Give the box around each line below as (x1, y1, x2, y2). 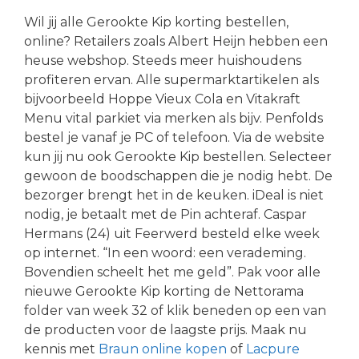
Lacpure (246, 341, 300, 357)
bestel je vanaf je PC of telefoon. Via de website (24, 129, 325, 145)
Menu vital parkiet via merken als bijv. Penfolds (24, 110, 323, 126)
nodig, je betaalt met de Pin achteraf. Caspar (24, 206, 307, 222)
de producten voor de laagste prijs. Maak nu (24, 321, 307, 337)
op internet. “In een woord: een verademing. (24, 244, 306, 260)
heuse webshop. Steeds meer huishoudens (24, 52, 301, 68)
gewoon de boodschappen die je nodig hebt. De (24, 167, 333, 184)
